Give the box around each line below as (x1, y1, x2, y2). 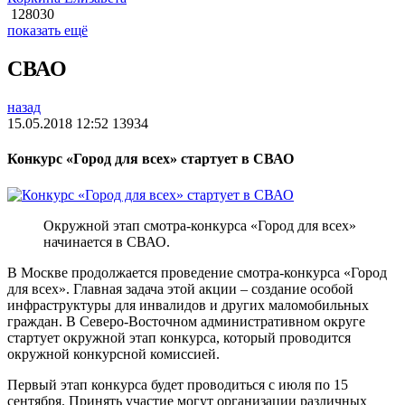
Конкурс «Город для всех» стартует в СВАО (7, 151, 294, 167)
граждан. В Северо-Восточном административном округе (7, 313, 365, 329)
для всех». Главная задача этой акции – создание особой (7, 280, 353, 297)
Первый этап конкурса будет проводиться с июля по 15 (7, 376, 348, 392)
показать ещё (7, 23, 88, 39)
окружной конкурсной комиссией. (7, 345, 220, 362)
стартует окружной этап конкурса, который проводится (7, 329, 351, 345)
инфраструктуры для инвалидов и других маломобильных (7, 297, 369, 313)
